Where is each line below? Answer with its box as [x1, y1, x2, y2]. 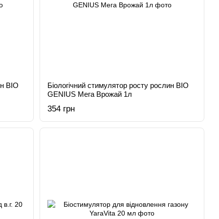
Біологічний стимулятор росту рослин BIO [47, 81, 189, 89]
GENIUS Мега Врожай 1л [47, 90, 132, 98]
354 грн [47, 104, 75, 113]
